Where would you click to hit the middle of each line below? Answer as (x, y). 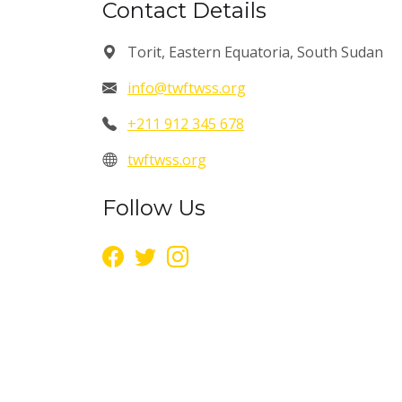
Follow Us (154, 208)
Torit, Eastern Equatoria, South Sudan (253, 52)
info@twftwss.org (187, 88)
